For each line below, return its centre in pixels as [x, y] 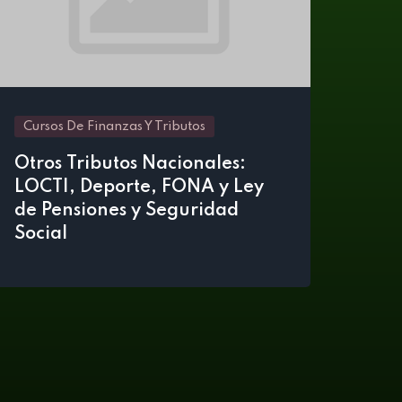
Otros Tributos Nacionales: [130, 164]
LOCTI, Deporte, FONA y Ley [139, 188]
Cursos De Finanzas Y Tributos [114, 127]
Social [41, 234]
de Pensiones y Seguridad [127, 211]
